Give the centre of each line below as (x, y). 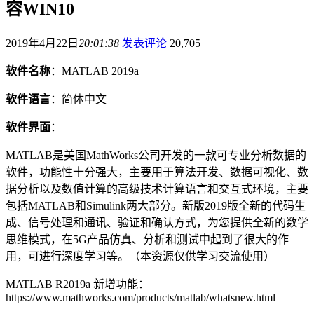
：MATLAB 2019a (95, 71)
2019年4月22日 (42, 43)
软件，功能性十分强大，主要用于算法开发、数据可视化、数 (157, 172)
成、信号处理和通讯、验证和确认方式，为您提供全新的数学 (157, 222)
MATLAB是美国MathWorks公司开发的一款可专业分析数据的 (156, 155)
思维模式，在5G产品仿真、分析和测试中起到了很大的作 (147, 239)
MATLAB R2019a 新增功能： (77, 284)
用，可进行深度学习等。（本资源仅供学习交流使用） (140, 256)
